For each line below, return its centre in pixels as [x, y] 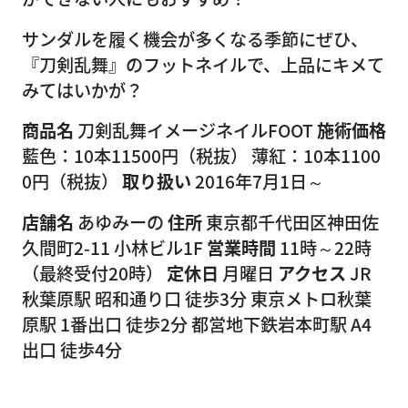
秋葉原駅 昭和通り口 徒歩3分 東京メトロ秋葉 [197, 299]
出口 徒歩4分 [72, 350]
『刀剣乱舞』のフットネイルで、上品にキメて [203, 64]
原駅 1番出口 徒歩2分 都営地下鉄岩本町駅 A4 [197, 325]
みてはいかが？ [82, 90]
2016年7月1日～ [258, 182]
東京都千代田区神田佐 [291, 223]
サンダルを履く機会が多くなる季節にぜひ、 [195, 39]
